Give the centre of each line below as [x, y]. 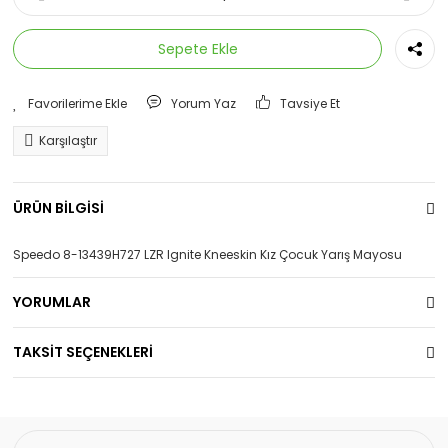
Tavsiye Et [310, 103]
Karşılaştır [68, 140]
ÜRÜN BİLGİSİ [58, 207]
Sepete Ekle [197, 48]
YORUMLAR [52, 302]
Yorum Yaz [203, 103]
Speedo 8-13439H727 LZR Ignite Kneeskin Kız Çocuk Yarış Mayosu [207, 254]
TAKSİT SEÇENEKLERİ [83, 352]
